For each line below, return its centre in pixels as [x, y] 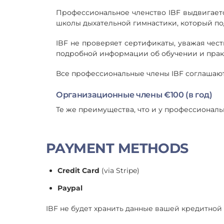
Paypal [70, 188]
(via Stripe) [120, 170]
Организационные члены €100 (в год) [134, 94]
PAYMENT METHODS [117, 148]
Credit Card [79, 170]
